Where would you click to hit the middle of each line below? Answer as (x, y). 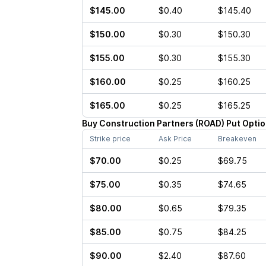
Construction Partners (146, 123)
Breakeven (237, 139)
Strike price (110, 139)
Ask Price (175, 139)
